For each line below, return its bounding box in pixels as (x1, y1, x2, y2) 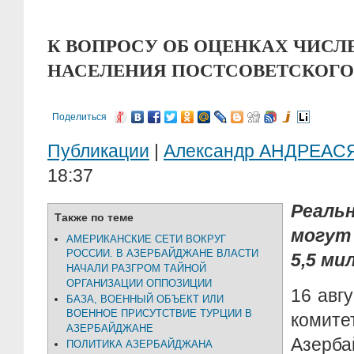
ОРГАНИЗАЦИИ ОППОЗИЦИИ (66, 277, 212, 290)
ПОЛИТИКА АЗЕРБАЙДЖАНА (66, 338, 213, 350)
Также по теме (55, 211, 134, 224)
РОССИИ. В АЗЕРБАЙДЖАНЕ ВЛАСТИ (66, 247, 258, 260)
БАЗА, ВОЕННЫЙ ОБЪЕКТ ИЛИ (66, 293, 224, 305)
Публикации (47, 141, 149, 161)
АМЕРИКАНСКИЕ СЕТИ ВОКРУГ (66, 233, 226, 245)
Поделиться (52, 111, 107, 122)
